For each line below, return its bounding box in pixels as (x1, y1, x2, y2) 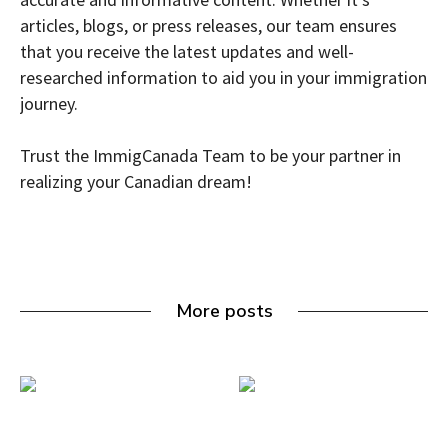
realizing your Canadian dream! (20, 170, 252, 194)
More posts (175, 299, 273, 324)
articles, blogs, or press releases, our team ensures (20, 14, 397, 38)
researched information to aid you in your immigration (20, 66, 427, 90)
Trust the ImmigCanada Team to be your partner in (20, 144, 401, 168)
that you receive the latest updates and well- (20, 40, 354, 64)
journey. (20, 92, 78, 116)
